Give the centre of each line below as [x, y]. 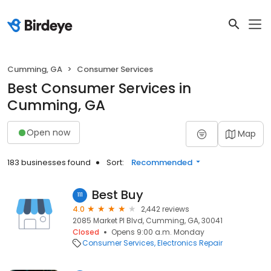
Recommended [162, 162]
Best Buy [118, 195]
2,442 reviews [165, 209]
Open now [48, 132]
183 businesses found [49, 162]
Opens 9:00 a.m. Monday [158, 232]
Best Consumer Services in [99, 88]
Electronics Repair [190, 243]
